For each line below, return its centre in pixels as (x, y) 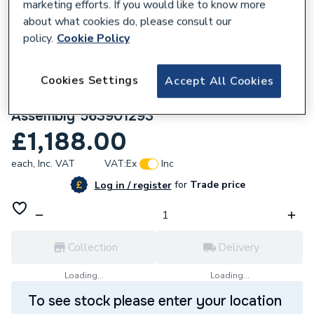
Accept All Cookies (219, 82)
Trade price (216, 185)
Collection (93, 247)
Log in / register (133, 185)
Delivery (238, 247)
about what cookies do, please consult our (128, 22)
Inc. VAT (56, 164)
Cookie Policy (94, 39)
